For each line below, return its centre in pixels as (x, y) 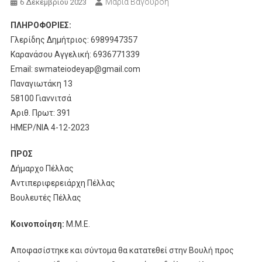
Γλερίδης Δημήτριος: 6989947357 (74, 39)
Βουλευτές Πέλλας (46, 197)
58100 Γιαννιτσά (41, 98)
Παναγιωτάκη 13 (43, 83)
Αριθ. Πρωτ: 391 (41, 113)
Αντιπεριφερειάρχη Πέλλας (63, 183)
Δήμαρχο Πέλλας (43, 168)
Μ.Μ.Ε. (78, 224)
